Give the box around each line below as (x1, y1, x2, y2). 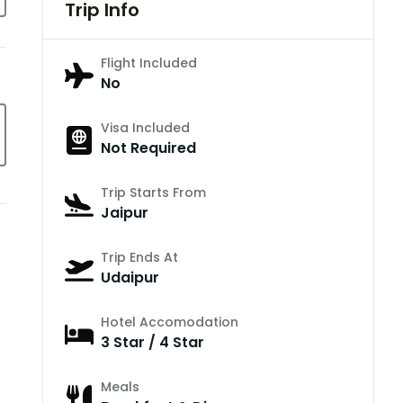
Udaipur (100, 267, 159, 289)
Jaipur (100, 202, 148, 224)
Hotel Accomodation (100, 313, 238, 332)
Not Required (100, 138, 196, 159)
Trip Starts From (100, 184, 206, 202)
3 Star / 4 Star (100, 332, 204, 354)
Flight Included (100, 54, 197, 73)
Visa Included (100, 119, 190, 138)
